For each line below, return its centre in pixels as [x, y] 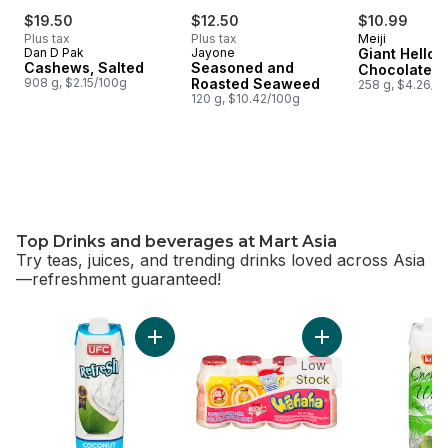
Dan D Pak [54, 52]
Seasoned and [242, 67]
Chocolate [395, 69]
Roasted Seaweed [255, 83]
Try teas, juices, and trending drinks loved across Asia [220, 259]
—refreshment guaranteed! [118, 278]
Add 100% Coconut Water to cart [262, 343]
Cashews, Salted [84, 67]
